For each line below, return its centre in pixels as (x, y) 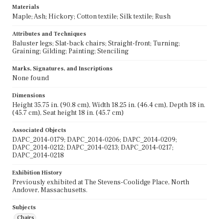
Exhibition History (37, 173)
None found (31, 78)
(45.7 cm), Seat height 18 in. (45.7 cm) (68, 113)
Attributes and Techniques (49, 34)
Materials (26, 7)
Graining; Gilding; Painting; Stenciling (70, 51)
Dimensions (29, 95)
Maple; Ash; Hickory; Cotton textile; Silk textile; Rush (91, 16)
